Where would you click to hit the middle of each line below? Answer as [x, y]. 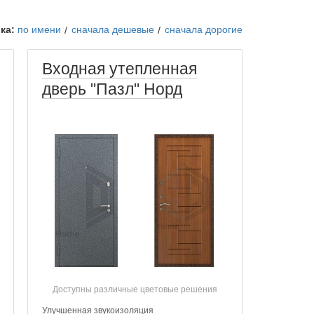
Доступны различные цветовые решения [135, 289]
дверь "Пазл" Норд [112, 89]
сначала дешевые [113, 29]
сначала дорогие [204, 29]
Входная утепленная [120, 69]
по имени [39, 29]
